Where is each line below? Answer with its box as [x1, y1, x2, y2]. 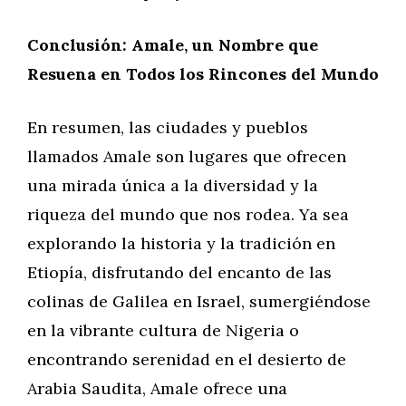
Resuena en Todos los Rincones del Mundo [27, 63, 379, 84]
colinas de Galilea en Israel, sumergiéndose [27, 291, 371, 312]
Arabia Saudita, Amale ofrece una [27, 378, 287, 399]
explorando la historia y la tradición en [27, 233, 335, 254]
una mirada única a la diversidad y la [27, 175, 318, 196]
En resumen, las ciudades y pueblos [27, 117, 308, 138]
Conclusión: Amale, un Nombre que [27, 34, 318, 55]
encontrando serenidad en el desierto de [27, 349, 346, 370]
